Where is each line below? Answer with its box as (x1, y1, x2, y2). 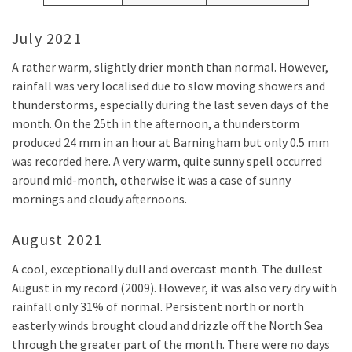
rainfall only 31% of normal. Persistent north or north (12, 298, 304, 314)
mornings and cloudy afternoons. (12, 191, 187, 207)
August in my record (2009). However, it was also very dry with (12, 279, 337, 295)
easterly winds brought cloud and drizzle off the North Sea (12, 317, 323, 333)
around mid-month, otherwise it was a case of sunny (12, 172, 291, 189)
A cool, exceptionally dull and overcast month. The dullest (12, 260, 323, 277)
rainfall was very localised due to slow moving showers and (12, 78, 325, 94)
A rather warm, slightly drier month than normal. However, (12, 59, 328, 75)
